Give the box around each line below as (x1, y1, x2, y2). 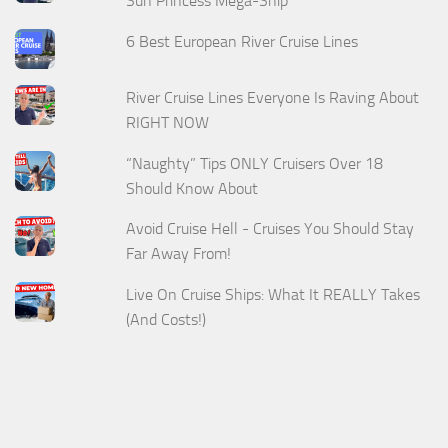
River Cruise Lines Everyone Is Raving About (126, 87, 420, 107)
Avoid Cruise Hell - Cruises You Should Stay (126, 219, 415, 239)
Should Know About (126, 178, 259, 198)
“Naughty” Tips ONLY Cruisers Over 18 (126, 153, 384, 173)
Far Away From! (126, 244, 232, 264)
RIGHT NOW (126, 112, 214, 132)
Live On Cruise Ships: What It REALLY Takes (126, 285, 421, 305)
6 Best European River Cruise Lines (126, 31, 359, 51)
